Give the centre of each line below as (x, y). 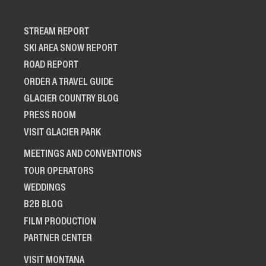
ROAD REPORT (51, 64)
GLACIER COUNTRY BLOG (71, 98)
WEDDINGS (45, 187)
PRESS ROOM (50, 115)
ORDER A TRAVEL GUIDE (69, 81)
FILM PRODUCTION (60, 221)
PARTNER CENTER (58, 238)
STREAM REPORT (56, 31)
